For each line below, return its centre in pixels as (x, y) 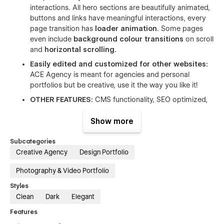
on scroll (198, 39)
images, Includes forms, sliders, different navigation (115, 120)
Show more (112, 121)
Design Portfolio (104, 152)
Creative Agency (42, 152)
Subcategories (33, 141)
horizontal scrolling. (80, 49)
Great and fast (165, 131)
